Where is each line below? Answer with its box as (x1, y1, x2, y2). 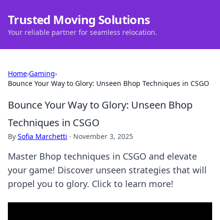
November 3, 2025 (73, 132, 133, 141)
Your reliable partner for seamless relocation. (8, 27, 157, 37)
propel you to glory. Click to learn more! (8, 178, 173, 190)
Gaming (29, 69, 55, 78)
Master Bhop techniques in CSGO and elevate (8, 150, 197, 162)
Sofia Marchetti (18, 132, 67, 141)
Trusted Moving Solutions (8, 11, 150, 27)
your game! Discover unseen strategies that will (8, 164, 207, 176)
